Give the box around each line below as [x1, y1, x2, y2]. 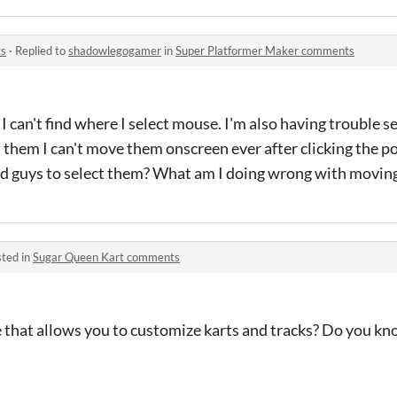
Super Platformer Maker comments [175, 43, 354, 58]
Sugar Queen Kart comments [33, 250, 180, 264]
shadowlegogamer [68, 43, 161, 58]
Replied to [15, 43, 68, 58]
